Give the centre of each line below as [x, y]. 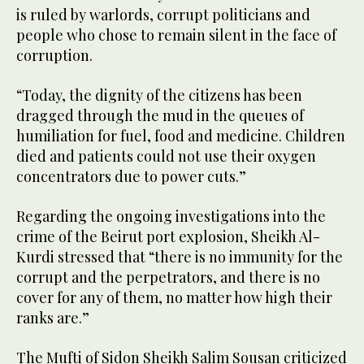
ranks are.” [53, 317]
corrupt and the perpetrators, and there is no [168, 277]
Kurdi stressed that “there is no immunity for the [180, 256]
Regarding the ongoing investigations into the [171, 216]
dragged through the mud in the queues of [160, 115]
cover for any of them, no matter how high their [174, 297]
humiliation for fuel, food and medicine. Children [181, 135]
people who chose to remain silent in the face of [176, 35]
